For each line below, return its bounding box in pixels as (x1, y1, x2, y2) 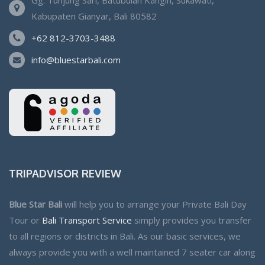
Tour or (9, 214, 42, 226)
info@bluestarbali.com (31, 53, 121, 66)
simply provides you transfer (132, 214, 251, 226)
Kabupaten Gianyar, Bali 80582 (31, 9, 157, 22)
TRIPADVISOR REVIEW (9, 166, 121, 180)
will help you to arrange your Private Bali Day (62, 198, 247, 210)
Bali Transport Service (42, 214, 132, 226)
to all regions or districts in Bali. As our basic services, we (9, 230, 241, 242)
